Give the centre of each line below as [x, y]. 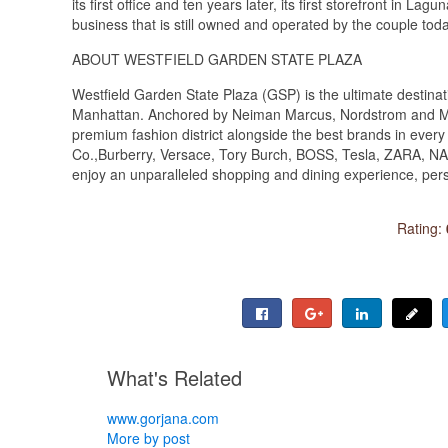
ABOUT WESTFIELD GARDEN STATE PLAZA [217, 58]
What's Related [174, 377]
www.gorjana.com [163, 417]
